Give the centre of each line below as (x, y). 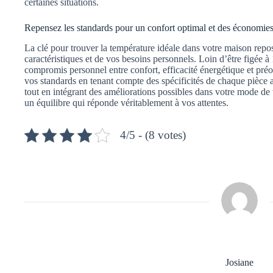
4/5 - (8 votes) (153, 135)
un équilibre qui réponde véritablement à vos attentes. (126, 102)
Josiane (240, 262)
